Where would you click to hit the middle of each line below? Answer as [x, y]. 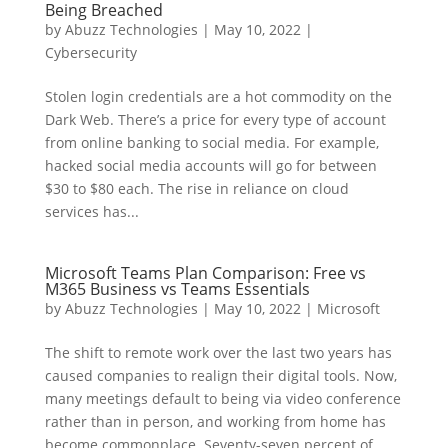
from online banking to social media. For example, [211, 142]
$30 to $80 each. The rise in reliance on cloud [196, 188]
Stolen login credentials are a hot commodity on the [218, 96]
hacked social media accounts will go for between [210, 165]
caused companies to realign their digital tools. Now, [220, 375]
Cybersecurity [90, 52]
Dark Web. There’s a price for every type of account [215, 119]
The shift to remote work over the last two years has [218, 352]
